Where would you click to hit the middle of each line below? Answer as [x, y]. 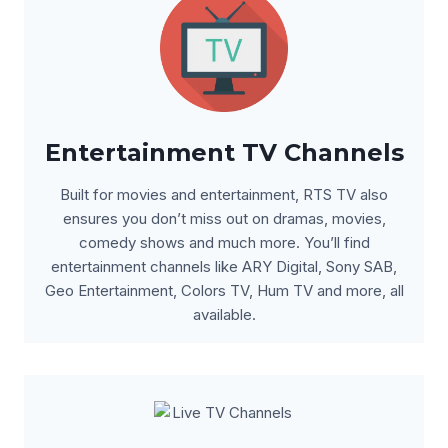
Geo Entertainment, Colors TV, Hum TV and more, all [224, 290]
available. [224, 314]
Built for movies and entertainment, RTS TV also [224, 194]
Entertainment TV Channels [224, 152]
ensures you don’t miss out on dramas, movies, [224, 218]
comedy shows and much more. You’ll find [224, 242]
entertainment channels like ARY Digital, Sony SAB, [224, 266]
